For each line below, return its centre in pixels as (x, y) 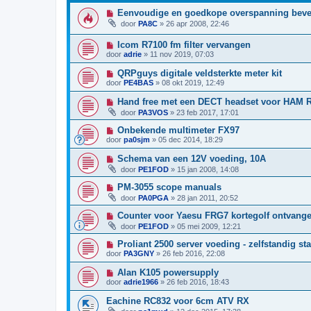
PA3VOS (153, 113)
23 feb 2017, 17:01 (208, 113)
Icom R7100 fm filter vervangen (184, 45)
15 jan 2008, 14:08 (208, 170)
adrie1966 (141, 282)
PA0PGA (153, 198)
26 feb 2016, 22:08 (194, 254)
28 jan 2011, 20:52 (208, 198)
